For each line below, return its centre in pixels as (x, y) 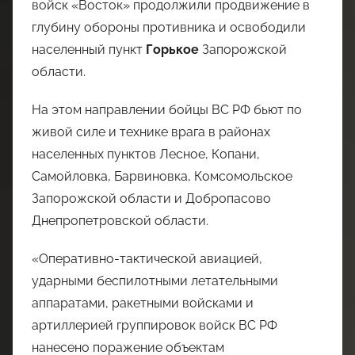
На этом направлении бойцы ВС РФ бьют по (167, 110)
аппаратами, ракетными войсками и (143, 303)
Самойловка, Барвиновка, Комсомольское (162, 177)
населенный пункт (89, 50)
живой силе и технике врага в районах (151, 132)
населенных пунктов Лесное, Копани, (146, 155)
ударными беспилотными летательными (155, 281)
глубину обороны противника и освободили (169, 28)
